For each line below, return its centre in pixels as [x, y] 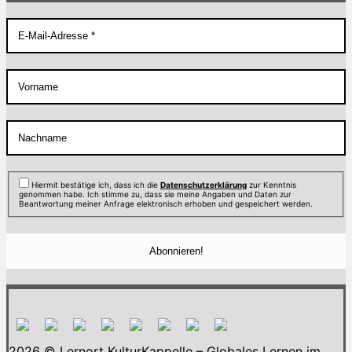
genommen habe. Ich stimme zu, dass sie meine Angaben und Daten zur [155, 194]
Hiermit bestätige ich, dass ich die [96, 184]
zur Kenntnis [271, 184]
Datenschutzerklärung [203, 184]
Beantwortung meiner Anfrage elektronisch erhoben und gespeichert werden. [166, 203]
